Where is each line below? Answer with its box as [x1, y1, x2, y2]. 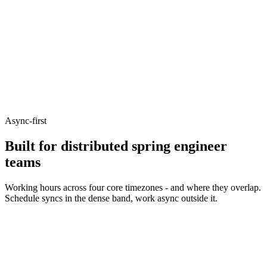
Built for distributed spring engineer [5, 138, 227, 154]
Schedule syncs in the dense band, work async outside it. [5, 193, 218, 203]
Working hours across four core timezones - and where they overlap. [5, 182, 261, 193]
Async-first [5, 115, 46, 126]
